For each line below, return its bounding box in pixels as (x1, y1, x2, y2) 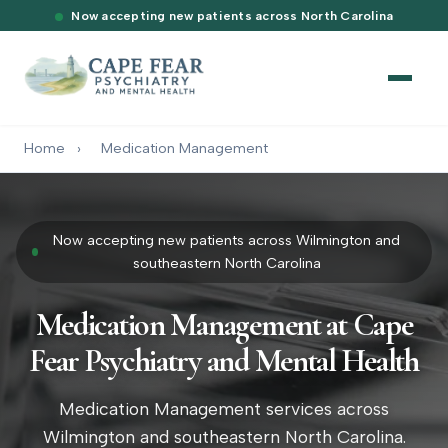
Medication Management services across (59, 398, 389, 420)
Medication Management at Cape (35, 305, 413, 345)
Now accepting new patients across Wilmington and (53, 231, 401, 250)
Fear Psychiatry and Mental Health (29, 341, 419, 381)
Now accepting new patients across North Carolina (71, 8, 394, 24)
